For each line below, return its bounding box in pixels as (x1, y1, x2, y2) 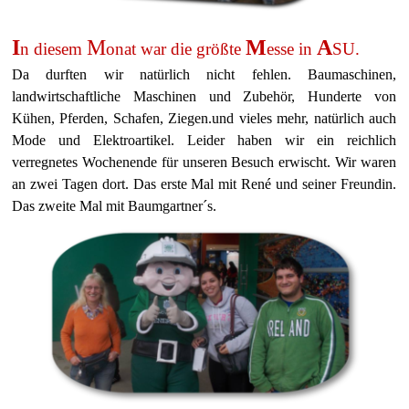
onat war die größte (106, 39, 246, 58)
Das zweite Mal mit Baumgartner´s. (12, 198, 216, 214)
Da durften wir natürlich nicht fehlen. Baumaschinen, (12, 67, 397, 82)
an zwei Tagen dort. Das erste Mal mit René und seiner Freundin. (12, 176, 397, 192)
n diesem (20, 39, 87, 58)
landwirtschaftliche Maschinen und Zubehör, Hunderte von (12, 89, 397, 104)
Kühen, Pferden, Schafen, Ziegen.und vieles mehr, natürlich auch (12, 110, 397, 126)
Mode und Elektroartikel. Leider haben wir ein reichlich (12, 132, 397, 148)
